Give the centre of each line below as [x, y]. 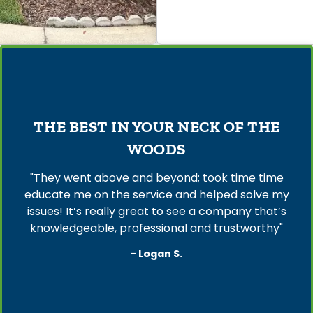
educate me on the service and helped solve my [156, 194]
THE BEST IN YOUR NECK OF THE [156, 126]
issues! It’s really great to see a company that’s [156, 211]
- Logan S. [156, 254]
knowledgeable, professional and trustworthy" [156, 228]
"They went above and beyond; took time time [156, 177]
